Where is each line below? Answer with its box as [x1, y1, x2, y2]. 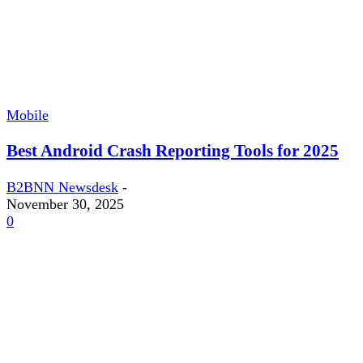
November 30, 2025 [6, 195, 124, 212]
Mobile [6, 107, 49, 124]
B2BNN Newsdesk [6, 178, 118, 195]
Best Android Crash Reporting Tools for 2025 [6, 141, 339, 161]
